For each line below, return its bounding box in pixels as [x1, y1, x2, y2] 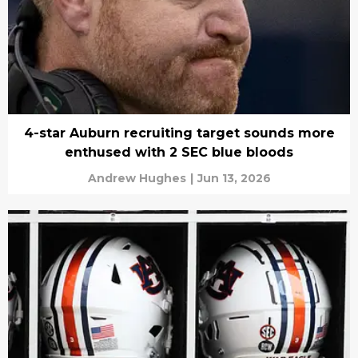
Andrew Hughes [87, 171, 186, 186]
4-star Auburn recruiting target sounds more [23, 125, 335, 141]
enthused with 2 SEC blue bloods [65, 145, 293, 161]
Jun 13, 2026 [197, 171, 271, 186]
